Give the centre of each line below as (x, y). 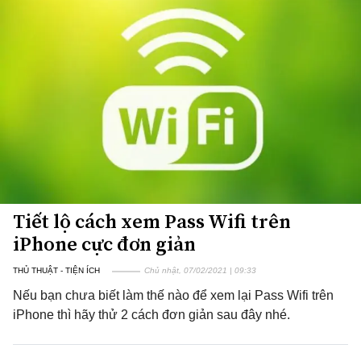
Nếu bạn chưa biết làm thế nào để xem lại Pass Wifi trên (173, 295)
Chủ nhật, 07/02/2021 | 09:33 (200, 270)
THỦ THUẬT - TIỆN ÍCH (56, 270)
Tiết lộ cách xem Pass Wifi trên (152, 221)
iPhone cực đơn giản (104, 244)
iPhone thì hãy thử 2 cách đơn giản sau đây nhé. (151, 315)
